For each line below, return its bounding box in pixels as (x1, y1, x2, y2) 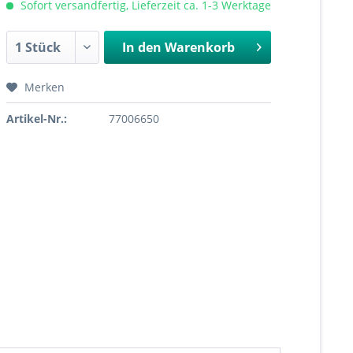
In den (121, 39, 162, 56)
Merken (24, 80, 65, 95)
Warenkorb (164, 39, 235, 56)
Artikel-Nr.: (6, 111, 67, 126)
